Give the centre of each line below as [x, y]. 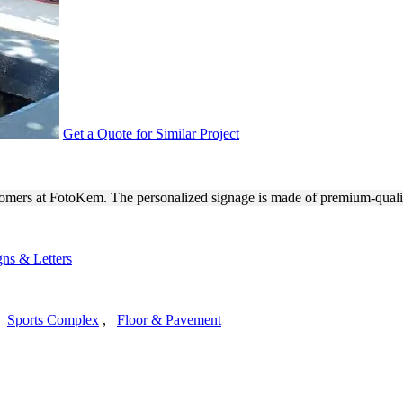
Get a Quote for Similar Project [151, 133]
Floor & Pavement [169, 319]
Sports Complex [53, 319]
